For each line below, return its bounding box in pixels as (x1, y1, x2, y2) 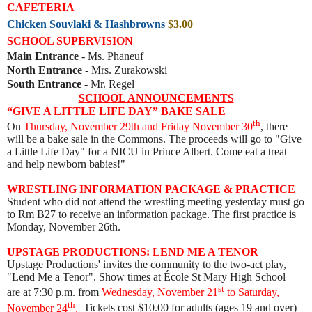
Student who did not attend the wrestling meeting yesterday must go (7, 196, 304, 208)
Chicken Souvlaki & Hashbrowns (7, 17, 168, 30)
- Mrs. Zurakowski (82, 63, 167, 76)
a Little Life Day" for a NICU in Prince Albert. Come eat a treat (7, 146, 287, 158)
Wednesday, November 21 (102, 286, 218, 299)
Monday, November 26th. (7, 221, 120, 233)
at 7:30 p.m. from (23, 286, 102, 299)
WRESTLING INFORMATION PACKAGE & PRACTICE (7, 183, 295, 196)
